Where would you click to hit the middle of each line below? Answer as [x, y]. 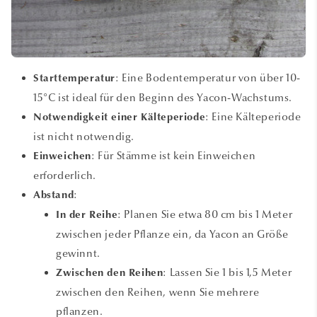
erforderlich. [65, 175]
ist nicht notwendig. [84, 136]
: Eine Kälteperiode [253, 116]
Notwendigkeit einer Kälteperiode [120, 117]
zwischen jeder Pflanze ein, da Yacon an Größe [173, 234]
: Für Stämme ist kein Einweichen [174, 155]
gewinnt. [78, 253]
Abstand [54, 195]
